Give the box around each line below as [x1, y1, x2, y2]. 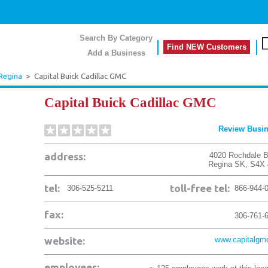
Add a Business [87, 48, 145, 57]
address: [44, 151, 86, 162]
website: [44, 235, 85, 246]
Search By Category [80, 33, 153, 42]
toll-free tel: [170, 182, 230, 194]
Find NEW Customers [167, 42, 246, 51]
